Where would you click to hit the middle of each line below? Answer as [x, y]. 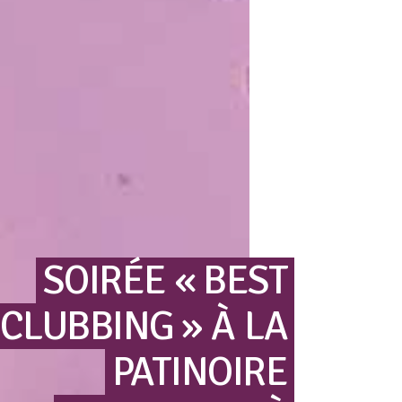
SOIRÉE [104, 280]
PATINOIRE [199, 371]
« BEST [231, 280]
